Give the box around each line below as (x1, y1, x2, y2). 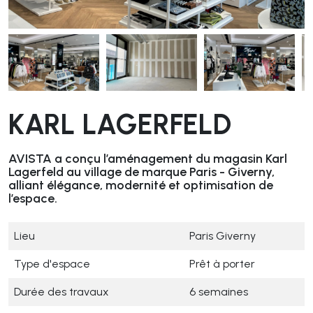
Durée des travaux (14, 285, 112, 299)
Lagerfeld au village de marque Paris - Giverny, (8, 164, 275, 180)
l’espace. (8, 191, 57, 207)
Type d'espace (14, 257, 90, 271)
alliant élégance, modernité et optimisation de (8, 177, 273, 194)
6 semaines (189, 285, 248, 299)
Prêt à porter (189, 257, 255, 271)
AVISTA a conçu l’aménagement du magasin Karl (8, 151, 287, 167)
